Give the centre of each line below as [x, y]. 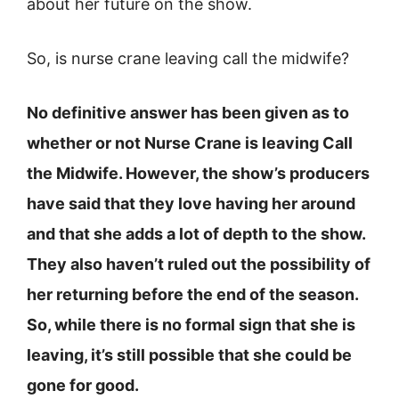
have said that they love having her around [191, 204]
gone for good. [83, 385]
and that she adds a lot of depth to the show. [196, 234]
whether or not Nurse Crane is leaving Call [190, 143]
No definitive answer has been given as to [188, 113]
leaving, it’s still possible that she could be [189, 355]
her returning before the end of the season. [192, 294]
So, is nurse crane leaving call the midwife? [188, 58]
